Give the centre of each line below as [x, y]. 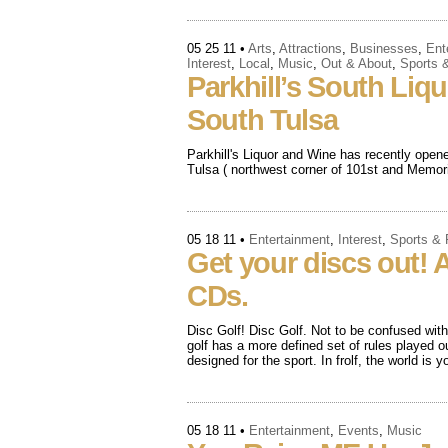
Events [358, 430]
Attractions [310, 48]
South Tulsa [262, 120]
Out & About [356, 63]
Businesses [384, 48]
